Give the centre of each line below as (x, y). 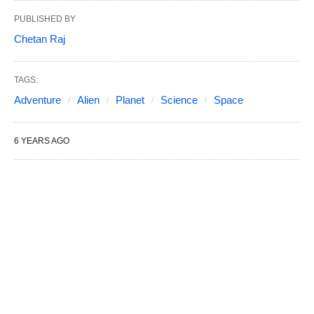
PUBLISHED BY (45, 19)
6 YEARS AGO (42, 141)
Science (179, 100)
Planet (130, 100)
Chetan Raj (40, 39)
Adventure (37, 100)
